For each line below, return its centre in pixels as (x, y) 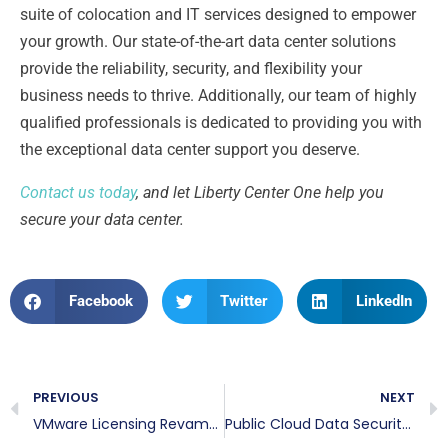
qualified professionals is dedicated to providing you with (221, 122)
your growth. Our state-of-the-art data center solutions (208, 41)
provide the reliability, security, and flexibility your (191, 68)
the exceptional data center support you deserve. (190, 149)
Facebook (100, 300)
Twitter (244, 300)
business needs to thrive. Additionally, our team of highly (218, 95)
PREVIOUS (66, 397)
